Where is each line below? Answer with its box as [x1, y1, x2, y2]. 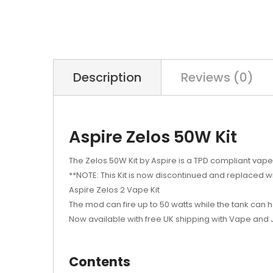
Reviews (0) [181, 69, 253, 86]
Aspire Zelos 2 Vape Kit [69, 184, 160, 196]
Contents [69, 253, 130, 271]
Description [73, 69, 141, 86]
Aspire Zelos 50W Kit [69, 126, 237, 148]
